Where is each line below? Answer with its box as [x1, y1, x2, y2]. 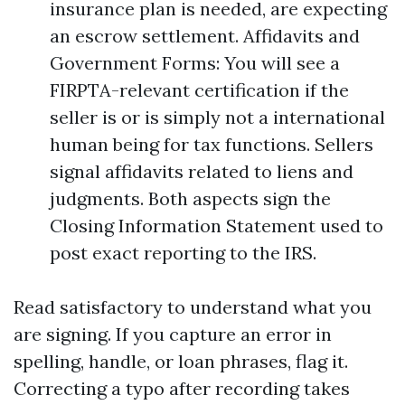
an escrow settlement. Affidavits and [50, 24, 360, 47]
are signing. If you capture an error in [14, 323, 332, 345]
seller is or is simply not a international [50, 106, 385, 128]
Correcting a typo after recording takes [14, 377, 350, 400]
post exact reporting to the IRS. [50, 241, 316, 264]
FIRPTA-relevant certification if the [50, 79, 349, 101]
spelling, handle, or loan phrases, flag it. [14, 350, 348, 372]
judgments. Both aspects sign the [50, 187, 331, 210]
